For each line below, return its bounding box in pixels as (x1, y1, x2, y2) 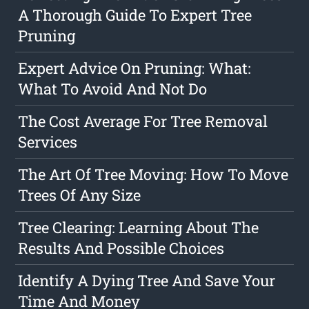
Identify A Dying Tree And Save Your (18, 270, 276, 291)
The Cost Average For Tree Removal (18, 111, 268, 132)
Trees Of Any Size (18, 185, 141, 206)
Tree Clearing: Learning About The (18, 217, 259, 238)
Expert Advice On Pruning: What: (18, 58, 252, 79)
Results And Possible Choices (18, 238, 225, 259)
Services (18, 132, 78, 152)
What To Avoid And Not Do (18, 79, 208, 99)
